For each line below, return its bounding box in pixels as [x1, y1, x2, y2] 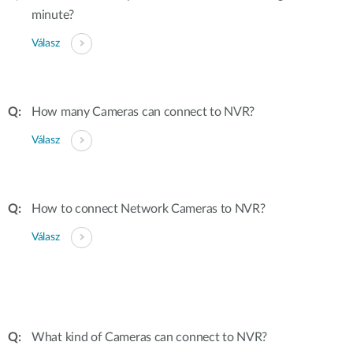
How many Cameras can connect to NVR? [32, 106, 255, 118]
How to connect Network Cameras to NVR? [32, 203, 266, 215]
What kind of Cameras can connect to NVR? [32, 331, 267, 344]
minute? [32, 9, 74, 21]
